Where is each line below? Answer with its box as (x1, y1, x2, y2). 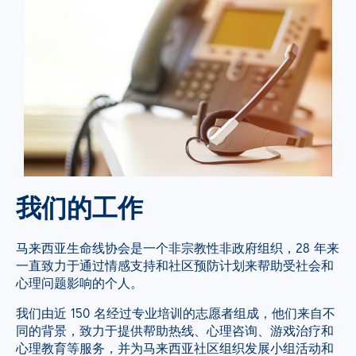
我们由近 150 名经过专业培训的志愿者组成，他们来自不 (16, 305, 335, 322)
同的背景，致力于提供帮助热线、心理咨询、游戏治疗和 (16, 323, 334, 339)
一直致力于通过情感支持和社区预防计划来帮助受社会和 (16, 257, 334, 274)
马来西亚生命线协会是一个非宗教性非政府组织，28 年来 (16, 240, 339, 257)
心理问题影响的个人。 (16, 275, 143, 292)
